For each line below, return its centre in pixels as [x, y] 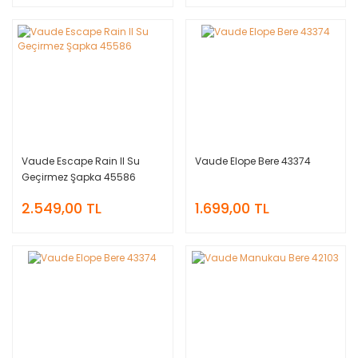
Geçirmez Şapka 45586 [79, 177]
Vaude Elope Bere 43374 [253, 161]
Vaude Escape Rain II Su [81, 161]
